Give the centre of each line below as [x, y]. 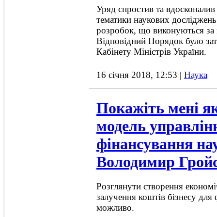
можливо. [115, 208]
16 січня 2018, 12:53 [138, 75]
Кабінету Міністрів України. [151, 52]
